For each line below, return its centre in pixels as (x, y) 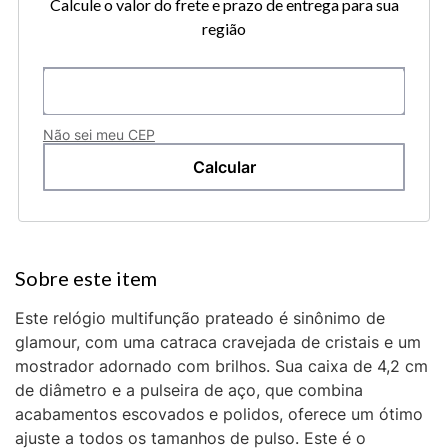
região (224, 29)
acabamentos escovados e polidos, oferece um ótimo (219, 414)
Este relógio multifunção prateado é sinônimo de (200, 318)
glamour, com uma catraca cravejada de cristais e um (218, 342)
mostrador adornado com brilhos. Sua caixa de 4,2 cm (221, 366)
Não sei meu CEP (98, 135)
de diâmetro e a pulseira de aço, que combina (189, 390)
